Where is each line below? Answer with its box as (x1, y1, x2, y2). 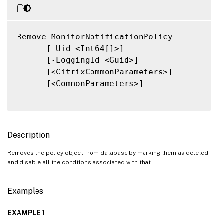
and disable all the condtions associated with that (7, 158, 151, 165)
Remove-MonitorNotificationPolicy (17, 32, 173, 41)
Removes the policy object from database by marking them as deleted (7, 149, 208, 156)
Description (7, 130, 50, 140)
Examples (7, 186, 43, 196)
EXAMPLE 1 (7, 208, 45, 217)
